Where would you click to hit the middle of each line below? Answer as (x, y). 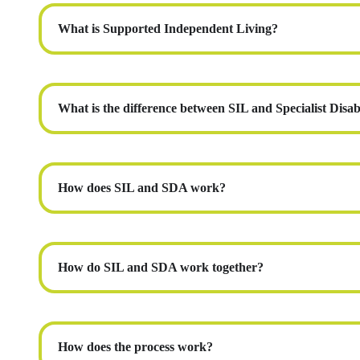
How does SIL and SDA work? (142, 188)
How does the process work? (135, 347)
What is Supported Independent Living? (168, 29)
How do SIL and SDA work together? (161, 268)
